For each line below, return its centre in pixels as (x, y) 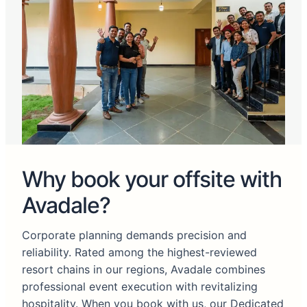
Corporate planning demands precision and (134, 235)
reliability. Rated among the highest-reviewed (139, 253)
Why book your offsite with (152, 180)
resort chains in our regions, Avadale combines (144, 270)
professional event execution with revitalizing (140, 287)
